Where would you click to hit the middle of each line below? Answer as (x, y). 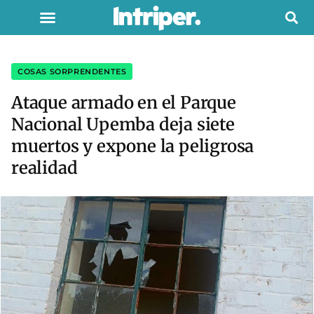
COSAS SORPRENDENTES (72, 71)
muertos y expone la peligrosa (133, 146)
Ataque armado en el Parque (124, 103)
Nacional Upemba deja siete (123, 124)
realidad (45, 168)
